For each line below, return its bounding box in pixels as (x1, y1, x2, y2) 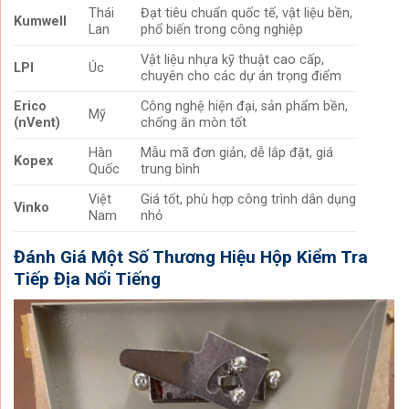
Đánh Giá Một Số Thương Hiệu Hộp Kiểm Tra (14, 246, 368, 267)
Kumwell (14, 13, 67, 29)
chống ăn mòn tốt (141, 114, 247, 131)
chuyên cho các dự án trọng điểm (141, 68, 342, 84)
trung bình (141, 161, 201, 177)
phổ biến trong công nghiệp (141, 21, 304, 37)
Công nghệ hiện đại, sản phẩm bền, (141, 98, 349, 114)
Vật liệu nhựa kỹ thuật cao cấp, (141, 51, 325, 68)
